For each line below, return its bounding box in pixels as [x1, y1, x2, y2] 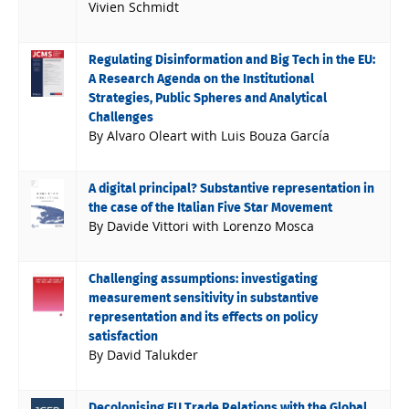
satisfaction [89, 330, 159, 343]
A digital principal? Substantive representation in [89, 182, 375, 195]
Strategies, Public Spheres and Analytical [89, 91, 328, 105]
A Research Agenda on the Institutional [89, 72, 315, 86]
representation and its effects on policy [89, 310, 319, 324]
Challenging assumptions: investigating [89, 272, 319, 286]
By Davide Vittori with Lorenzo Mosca [89, 216, 315, 235]
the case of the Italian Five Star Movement [89, 201, 333, 215]
